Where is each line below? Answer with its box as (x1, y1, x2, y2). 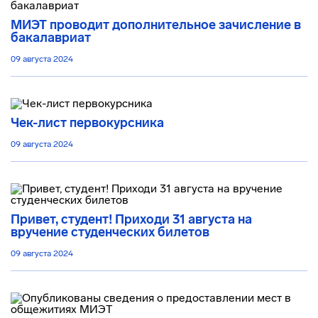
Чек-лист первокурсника (11, 115, 164, 131)
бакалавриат (11, 30, 91, 45)
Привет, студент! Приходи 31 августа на (11, 212, 252, 227)
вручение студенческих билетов (11, 224, 209, 240)
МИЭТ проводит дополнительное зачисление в (11, 17, 301, 33)
